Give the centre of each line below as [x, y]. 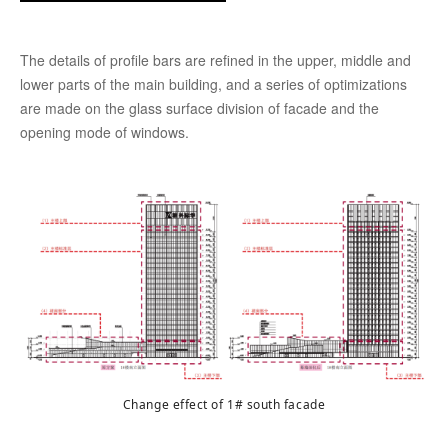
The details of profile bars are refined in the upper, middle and [215, 59]
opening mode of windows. [104, 131]
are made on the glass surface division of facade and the [199, 107]
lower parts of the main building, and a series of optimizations [213, 83]
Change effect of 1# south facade [224, 404]
